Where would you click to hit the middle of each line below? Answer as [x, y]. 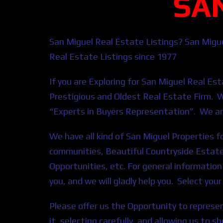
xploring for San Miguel [141, 81]
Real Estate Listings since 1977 [113, 56]
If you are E [72, 81]
